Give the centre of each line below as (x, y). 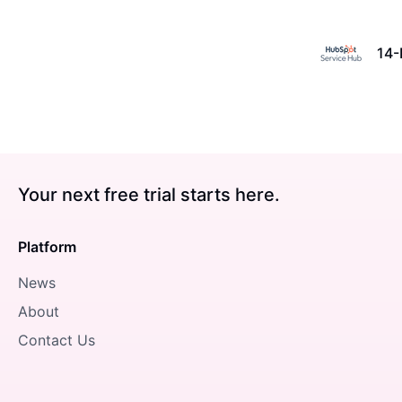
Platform (47, 246)
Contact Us (57, 340)
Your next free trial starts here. (149, 194)
